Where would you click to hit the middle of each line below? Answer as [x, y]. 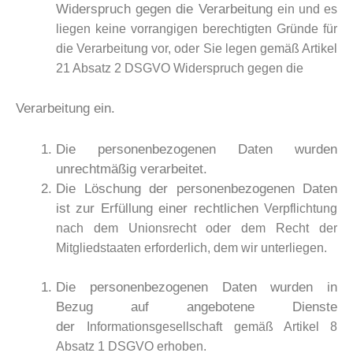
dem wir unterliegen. [270, 247]
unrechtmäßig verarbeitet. [132, 169]
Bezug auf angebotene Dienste [197, 307]
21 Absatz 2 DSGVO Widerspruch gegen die [180, 69]
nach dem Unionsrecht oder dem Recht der [197, 228]
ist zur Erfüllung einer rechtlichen [160, 208]
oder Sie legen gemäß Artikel [256, 49]
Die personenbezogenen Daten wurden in [197, 288]
